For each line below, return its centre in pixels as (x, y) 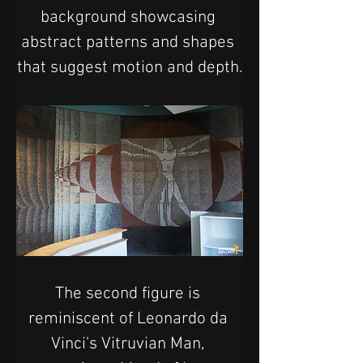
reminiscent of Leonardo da (130, 319)
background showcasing (130, 17)
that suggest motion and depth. (130, 67)
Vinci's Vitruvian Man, (130, 344)
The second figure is (130, 294)
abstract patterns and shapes (130, 42)
